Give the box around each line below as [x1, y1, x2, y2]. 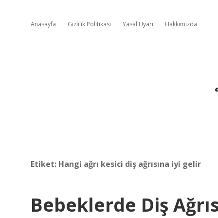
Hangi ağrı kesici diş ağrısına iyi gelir [58, 159, 201, 169]
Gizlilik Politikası [68, 20, 111, 28]
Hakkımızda [165, 20, 197, 28]
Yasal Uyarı [123, 20, 153, 28]
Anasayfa [31, 20, 56, 28]
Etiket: [31, 159, 58, 169]
